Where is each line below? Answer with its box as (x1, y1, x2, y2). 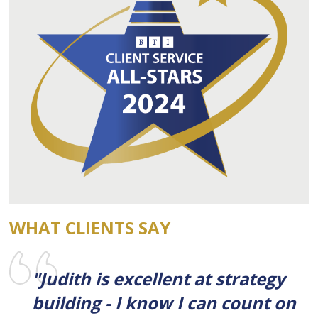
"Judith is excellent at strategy (32, 267, 286, 291)
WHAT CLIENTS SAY (9, 216, 171, 240)
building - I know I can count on (32, 291, 297, 315)
